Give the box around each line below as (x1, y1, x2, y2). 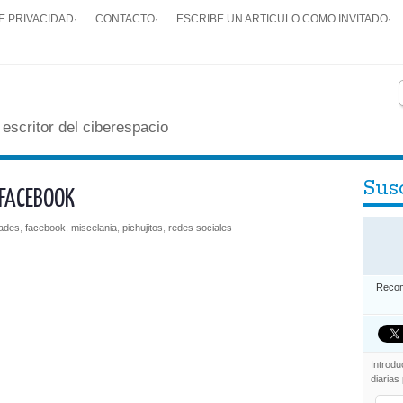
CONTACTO (95, 13, 155, 24)
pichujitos (122, 222, 163, 233)
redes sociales (168, 222, 232, 233)
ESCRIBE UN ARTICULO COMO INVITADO (176, 13, 388, 24)
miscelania (71, 222, 117, 233)
